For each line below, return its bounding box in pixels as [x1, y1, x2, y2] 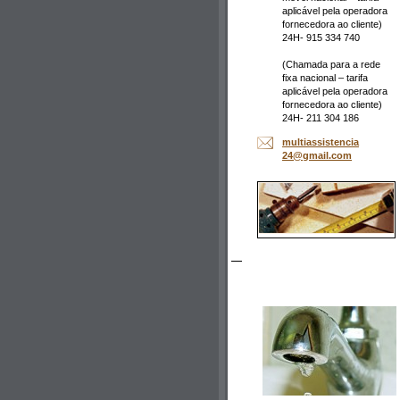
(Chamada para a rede [282, 59, 380, 71]
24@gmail [282, 149, 329, 161]
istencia [322, 136, 359, 147]
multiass [282, 136, 322, 147]
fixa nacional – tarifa [282, 72, 368, 84]
